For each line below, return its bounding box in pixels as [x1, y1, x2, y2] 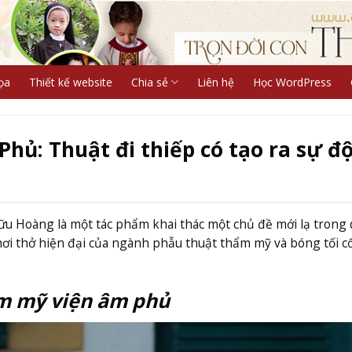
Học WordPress [252, 75, 332, 90]
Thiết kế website [28, 75, 112, 90]
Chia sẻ [130, 75, 168, 90]
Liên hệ [196, 75, 234, 90]
